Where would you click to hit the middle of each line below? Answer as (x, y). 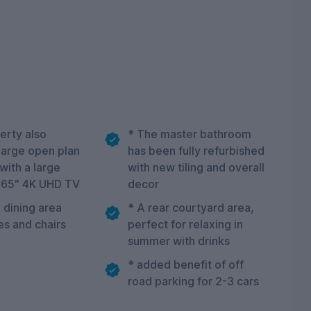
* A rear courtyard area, (191, 208)
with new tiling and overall (196, 168)
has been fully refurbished (196, 151)
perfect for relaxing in (186, 225)
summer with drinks (179, 241)
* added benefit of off (186, 265)
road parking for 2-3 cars (194, 281)
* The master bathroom (190, 134)
